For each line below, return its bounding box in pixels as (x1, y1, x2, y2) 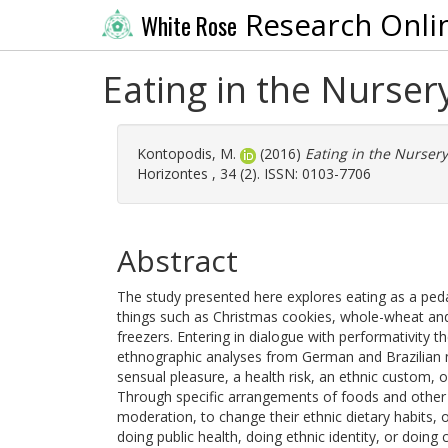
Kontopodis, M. (137, 144, 236, 163)
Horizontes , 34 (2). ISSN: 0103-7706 (137, 164, 371, 183)
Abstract (117, 240, 238, 281)
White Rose (140, 8, 237, 43)
